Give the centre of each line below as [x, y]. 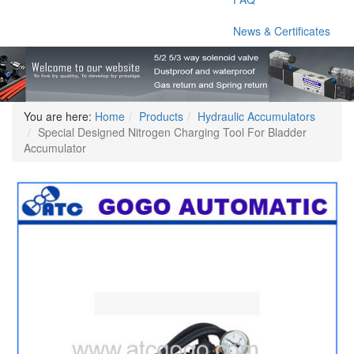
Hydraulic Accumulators [256, 116]
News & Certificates [282, 31]
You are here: [58, 116]
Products [161, 116]
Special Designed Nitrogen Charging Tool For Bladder [172, 132]
